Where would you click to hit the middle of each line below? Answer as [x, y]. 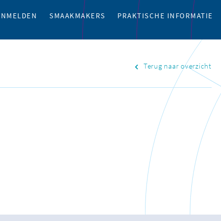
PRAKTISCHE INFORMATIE [165, 16]
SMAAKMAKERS [77, 16]
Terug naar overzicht [177, 66]
